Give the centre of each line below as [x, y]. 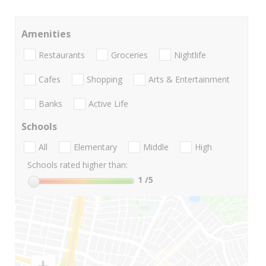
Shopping [104, 79]
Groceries [129, 55]
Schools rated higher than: [77, 165]
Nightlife [190, 55]
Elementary [95, 147]
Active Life [108, 104]
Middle [156, 147]
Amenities [46, 34]
